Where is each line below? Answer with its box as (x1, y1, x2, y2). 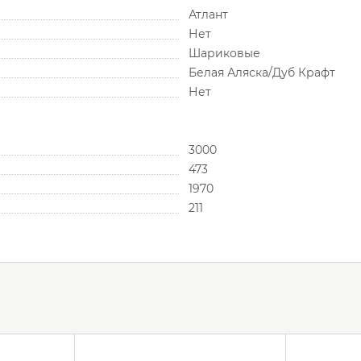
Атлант (189, 7, 228, 23)
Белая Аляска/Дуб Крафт (189, 65, 335, 81)
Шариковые (189, 46, 260, 61)
